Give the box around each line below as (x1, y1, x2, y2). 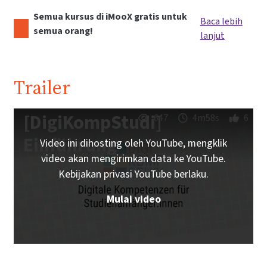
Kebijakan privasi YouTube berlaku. (58, 167, 209, 182)
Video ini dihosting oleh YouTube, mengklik (40, 136, 227, 151)
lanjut (200, 29, 225, 42)
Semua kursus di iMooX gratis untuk (33, 10, 187, 23)
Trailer (14, 74, 70, 101)
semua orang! (33, 24, 93, 38)
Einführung (23, 132, 117, 158)
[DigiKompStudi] (23, 110, 162, 135)
